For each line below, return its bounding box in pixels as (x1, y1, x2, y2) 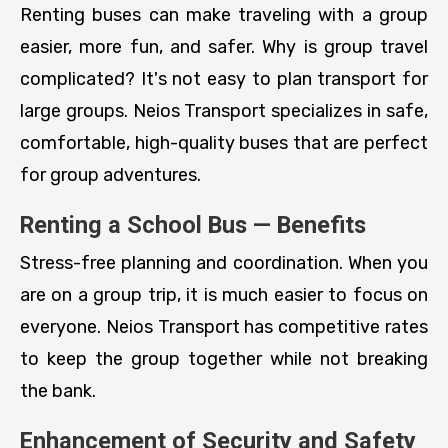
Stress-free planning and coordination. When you (20, 251, 428, 274)
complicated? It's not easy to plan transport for (20, 67, 428, 90)
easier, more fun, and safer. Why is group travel (20, 35, 428, 58)
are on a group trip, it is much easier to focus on (20, 283, 428, 306)
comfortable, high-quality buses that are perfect (20, 131, 428, 154)
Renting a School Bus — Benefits (20, 210, 366, 239)
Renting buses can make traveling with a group (20, 3, 428, 26)
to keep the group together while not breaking (20, 347, 428, 370)
